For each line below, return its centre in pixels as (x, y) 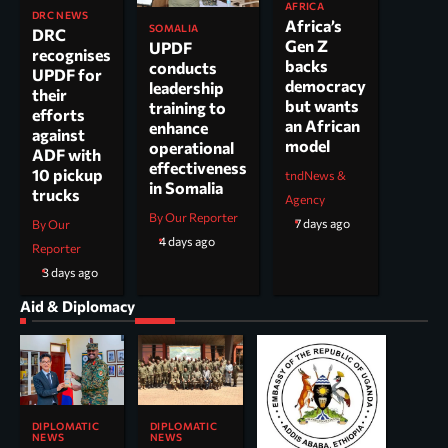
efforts (58, 115)
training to (187, 108)
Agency (305, 199)
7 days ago (322, 223)
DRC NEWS (60, 15)
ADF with (66, 155)
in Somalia (186, 188)
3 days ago (70, 273)
